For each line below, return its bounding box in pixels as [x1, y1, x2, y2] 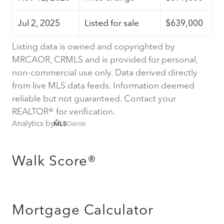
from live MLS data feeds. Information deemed [12, 79, 194, 90]
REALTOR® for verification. [12, 105, 115, 116]
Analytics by [12, 118, 54, 128]
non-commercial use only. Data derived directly [12, 66, 197, 77]
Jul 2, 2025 [17, 17, 60, 28]
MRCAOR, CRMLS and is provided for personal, [12, 53, 198, 64]
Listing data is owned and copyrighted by [12, 40, 175, 51]
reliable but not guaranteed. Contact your [12, 92, 176, 103]
